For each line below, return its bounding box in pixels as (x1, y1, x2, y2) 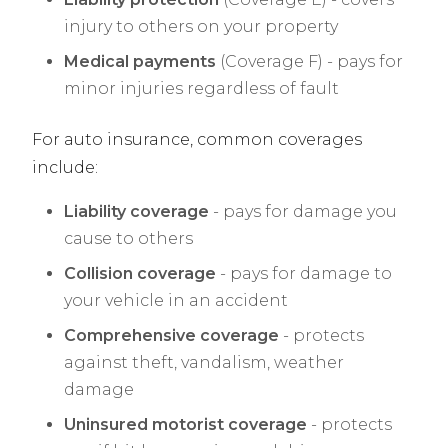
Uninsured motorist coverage (64, 415, 307, 435)
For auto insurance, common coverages (32, 130, 362, 150)
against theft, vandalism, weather (64, 353, 344, 373)
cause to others (64, 229, 193, 249)
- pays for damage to (216, 264, 392, 284)
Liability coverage (64, 202, 209, 222)
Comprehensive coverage (64, 326, 279, 346)
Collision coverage (64, 264, 216, 284)
